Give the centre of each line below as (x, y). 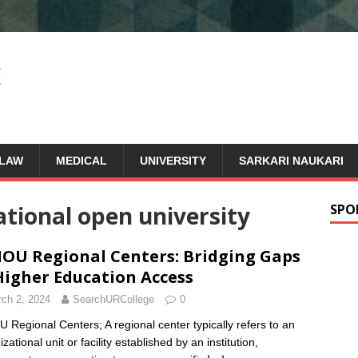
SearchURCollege (113, 299)
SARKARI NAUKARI (291, 161)
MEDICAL (82, 161)
